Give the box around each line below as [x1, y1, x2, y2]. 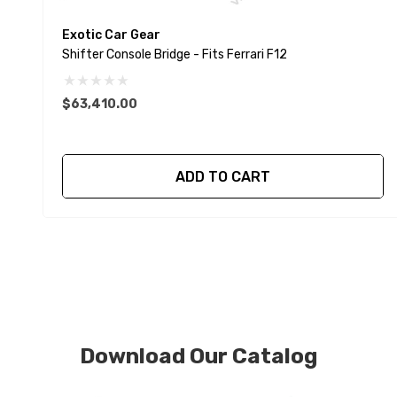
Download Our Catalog [80, 343, 317, 369]
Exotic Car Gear [61, 27, 160, 43]
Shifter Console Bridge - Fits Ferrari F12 [192, 46, 287, 62]
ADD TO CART [175, 167, 270, 185]
